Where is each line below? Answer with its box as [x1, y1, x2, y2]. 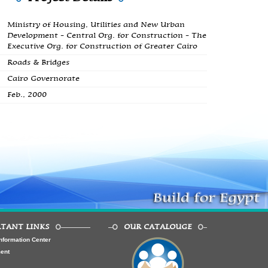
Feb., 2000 [7, 91, 47, 99]
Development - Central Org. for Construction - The [7, 32, 206, 39]
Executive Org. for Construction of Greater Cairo [7, 42, 197, 50]
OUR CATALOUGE [123, 223, 192, 231]
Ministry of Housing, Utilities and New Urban [7, 21, 185, 29]
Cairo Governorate [7, 75, 80, 83]
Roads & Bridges [7, 59, 69, 66]
